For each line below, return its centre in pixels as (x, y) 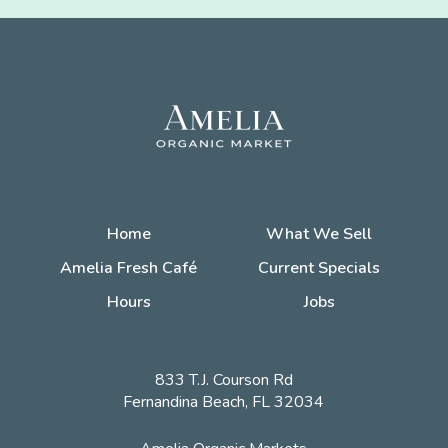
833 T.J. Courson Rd (223, 379)
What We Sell (319, 233)
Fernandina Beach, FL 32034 (224, 401)
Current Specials (319, 267)
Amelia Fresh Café (129, 267)
